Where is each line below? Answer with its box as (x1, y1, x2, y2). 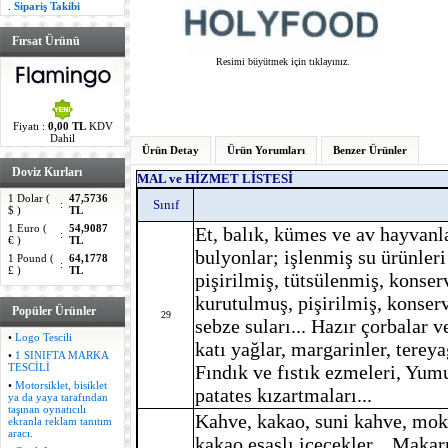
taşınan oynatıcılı (7, 403, 86, 415)
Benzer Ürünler (333, 143, 407, 156)
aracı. (7, 427, 33, 439)
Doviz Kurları (12, 165, 82, 179)
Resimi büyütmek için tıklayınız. (215, 55, 350, 67)
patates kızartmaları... (195, 383, 372, 406)
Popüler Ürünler (12, 304, 96, 318)
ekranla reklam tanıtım (7, 415, 112, 427)
